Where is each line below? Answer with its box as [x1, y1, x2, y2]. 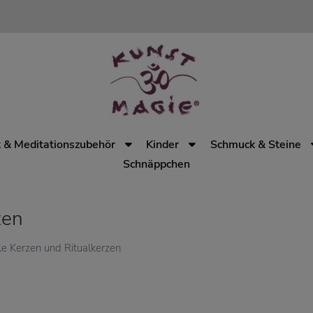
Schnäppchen [123, 156, 190, 172]
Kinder [146, 137, 180, 152]
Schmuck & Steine [210, 137, 301, 152]
